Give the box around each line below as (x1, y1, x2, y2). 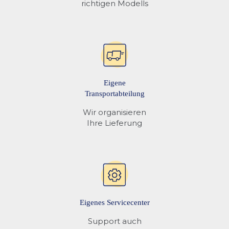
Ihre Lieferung (87, 118, 142, 128)
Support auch (87, 216, 142, 226)
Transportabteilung (84, 89, 145, 98)
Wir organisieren (83, 107, 146, 117)
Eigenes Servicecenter (79, 198, 150, 207)
